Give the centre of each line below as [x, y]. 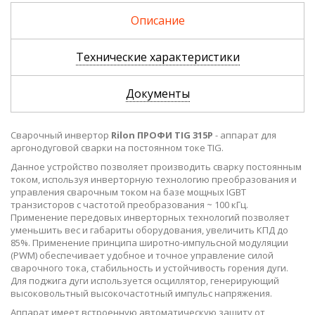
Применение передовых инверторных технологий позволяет [150, 217]
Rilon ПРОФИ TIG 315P [162, 135]
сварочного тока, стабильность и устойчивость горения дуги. [149, 268]
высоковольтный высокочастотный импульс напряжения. [141, 293]
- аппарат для [245, 135]
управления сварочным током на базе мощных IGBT [128, 192]
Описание [157, 20]
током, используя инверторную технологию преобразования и [154, 179]
